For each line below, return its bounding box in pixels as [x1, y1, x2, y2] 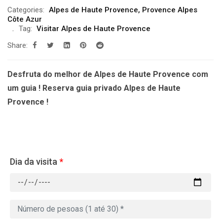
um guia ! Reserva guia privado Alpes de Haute [7, 83, 181, 93]
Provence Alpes [142, 5, 197, 14]
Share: [7, 40, 28, 50]
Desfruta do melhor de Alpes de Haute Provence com [7, 69, 208, 79]
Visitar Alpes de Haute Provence [37, 24, 150, 33]
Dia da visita [10, 156, 57, 167]
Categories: [7, 5, 44, 14]
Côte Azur [7, 14, 42, 24]
